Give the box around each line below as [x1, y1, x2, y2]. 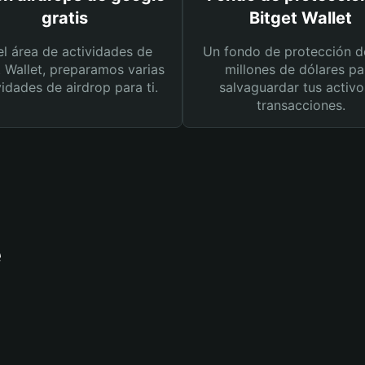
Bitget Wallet [249, 8, 352, 28]
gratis [41, 8, 88, 28]
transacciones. [256, 97, 345, 113]
